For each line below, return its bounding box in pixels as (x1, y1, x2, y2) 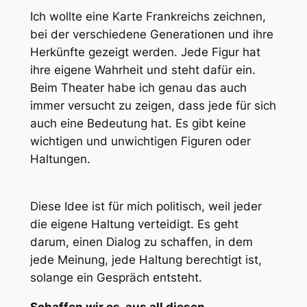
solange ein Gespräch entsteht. (29, 270, 202, 284)
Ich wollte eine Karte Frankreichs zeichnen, (29, 10, 266, 24)
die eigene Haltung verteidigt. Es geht (29, 217, 238, 231)
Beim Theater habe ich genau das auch (29, 81, 247, 95)
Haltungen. (29, 152, 90, 167)
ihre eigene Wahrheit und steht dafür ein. (29, 63, 256, 77)
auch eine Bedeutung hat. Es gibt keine (29, 116, 246, 131)
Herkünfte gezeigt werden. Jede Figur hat (29, 45, 260, 60)
